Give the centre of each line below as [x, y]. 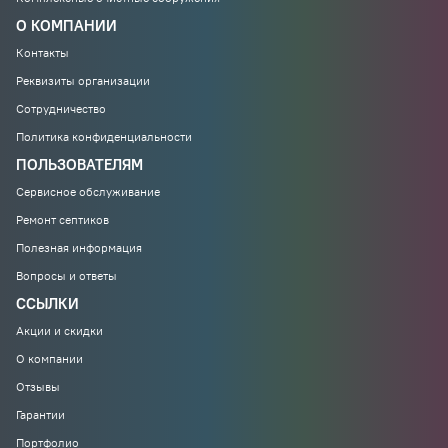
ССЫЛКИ [47, 303]
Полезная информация [79, 247]
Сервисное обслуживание [88, 191]
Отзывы [38, 386]
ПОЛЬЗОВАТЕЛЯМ [79, 164]
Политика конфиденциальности [104, 136]
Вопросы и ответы [66, 275]
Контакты [42, 52]
